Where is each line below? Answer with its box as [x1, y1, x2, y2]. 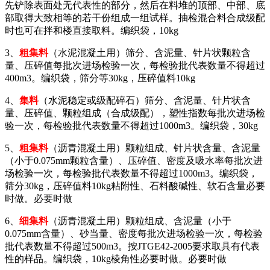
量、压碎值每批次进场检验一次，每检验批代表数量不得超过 [5, 60, 265, 71]
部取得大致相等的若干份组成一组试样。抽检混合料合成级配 [5, 12, 265, 23]
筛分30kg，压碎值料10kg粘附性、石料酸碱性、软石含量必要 [5, 180, 265, 191]
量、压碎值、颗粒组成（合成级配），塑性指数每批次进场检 [5, 107, 265, 118]
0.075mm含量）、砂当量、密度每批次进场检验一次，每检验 [5, 228, 263, 239]
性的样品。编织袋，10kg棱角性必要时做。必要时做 [5, 253, 227, 264]
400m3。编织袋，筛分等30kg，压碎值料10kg [5, 72, 195, 83]
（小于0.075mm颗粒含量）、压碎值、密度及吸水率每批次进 [5, 155, 263, 166]
